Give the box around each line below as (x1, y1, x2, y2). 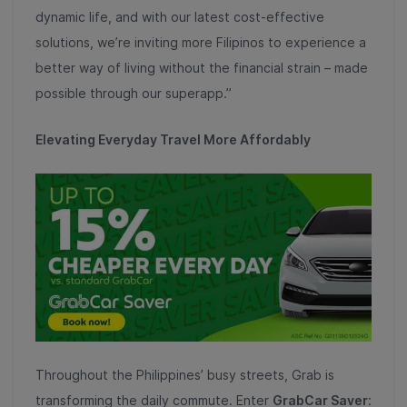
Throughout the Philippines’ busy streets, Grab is (35, 367, 334, 382)
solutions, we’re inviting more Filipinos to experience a (35, 35, 366, 50)
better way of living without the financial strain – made (35, 60, 368, 75)
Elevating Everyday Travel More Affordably (35, 132, 311, 147)
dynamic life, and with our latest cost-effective (35, 9, 324, 25)
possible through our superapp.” (35, 85, 232, 101)
